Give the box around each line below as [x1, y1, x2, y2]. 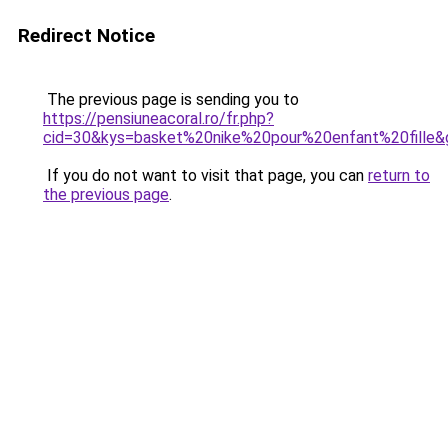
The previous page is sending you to [43, 90, 299, 109]
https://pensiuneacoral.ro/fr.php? [43, 109, 274, 128]
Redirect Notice [18, 24, 155, 47]
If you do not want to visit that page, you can [43, 166, 368, 185]
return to [368, 166, 430, 185]
